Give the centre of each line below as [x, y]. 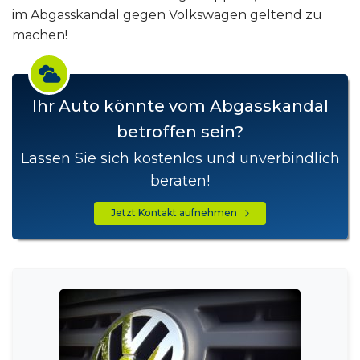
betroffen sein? [180, 131]
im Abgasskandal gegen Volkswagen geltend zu [167, 14]
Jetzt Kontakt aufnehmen [178, 213]
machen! [40, 35]
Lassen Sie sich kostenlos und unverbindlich [180, 158]
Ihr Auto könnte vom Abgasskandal [180, 106]
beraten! [180, 180]
